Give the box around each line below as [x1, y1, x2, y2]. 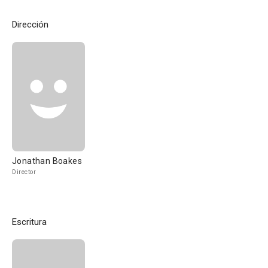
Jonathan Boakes [12, 156, 82, 166]
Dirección [12, 19, 48, 30]
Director [12, 169, 36, 175]
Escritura [12, 217, 47, 227]
